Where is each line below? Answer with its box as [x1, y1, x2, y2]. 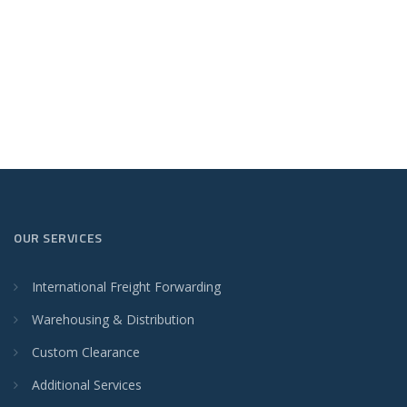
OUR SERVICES [14, 228, 103, 247]
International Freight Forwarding [32, 278, 221, 295]
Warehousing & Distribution [32, 311, 194, 328]
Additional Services [32, 376, 142, 393]
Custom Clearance [32, 343, 140, 361]
